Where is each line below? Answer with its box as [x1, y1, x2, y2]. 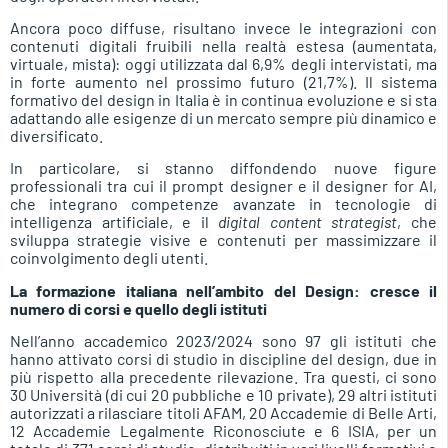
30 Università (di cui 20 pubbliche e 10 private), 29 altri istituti [10, 385, 437, 405]
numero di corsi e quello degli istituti [10, 298, 267, 318]
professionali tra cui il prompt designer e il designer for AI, [10, 176, 437, 196]
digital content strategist [218, 212, 398, 232]
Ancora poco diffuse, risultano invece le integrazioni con [10, 18, 437, 38]
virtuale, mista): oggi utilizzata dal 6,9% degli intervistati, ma [10, 54, 437, 74]
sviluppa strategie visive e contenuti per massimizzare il [10, 230, 437, 250]
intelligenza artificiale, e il [10, 212, 219, 232]
